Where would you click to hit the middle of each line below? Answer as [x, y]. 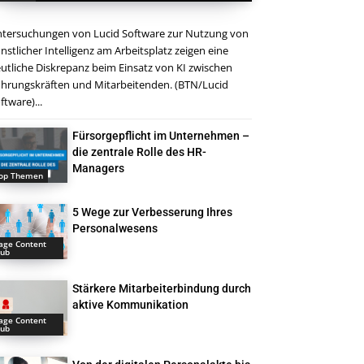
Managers [99, 168]
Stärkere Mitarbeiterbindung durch [162, 289]
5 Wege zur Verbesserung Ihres [153, 212]
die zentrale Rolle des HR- [140, 152]
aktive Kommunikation [131, 305]
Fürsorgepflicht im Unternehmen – [161, 136]
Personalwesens [115, 229]
